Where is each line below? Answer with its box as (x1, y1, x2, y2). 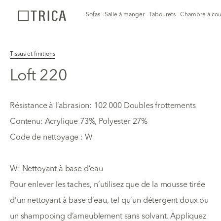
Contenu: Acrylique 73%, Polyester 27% (10, 118, 148, 126)
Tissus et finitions (10, 51, 55, 57)
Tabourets (149, 12, 176, 18)
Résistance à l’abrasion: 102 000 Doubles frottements (10, 102, 196, 110)
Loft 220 (10, 69, 68, 84)
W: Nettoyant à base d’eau (10, 165, 103, 173)
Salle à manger (105, 12, 145, 18)
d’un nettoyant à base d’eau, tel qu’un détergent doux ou (10, 197, 209, 205)
